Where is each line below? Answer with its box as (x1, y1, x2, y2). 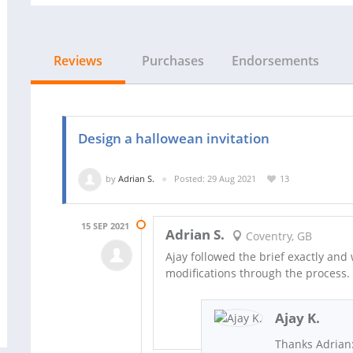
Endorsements (232, 52, 319, 69)
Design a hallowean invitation (78, 129, 269, 147)
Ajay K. (275, 309, 321, 327)
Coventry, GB (242, 228, 312, 243)
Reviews (54, 52, 102, 69)
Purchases (141, 52, 204, 69)
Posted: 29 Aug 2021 (174, 172, 256, 184)
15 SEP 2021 (81, 220, 129, 232)
